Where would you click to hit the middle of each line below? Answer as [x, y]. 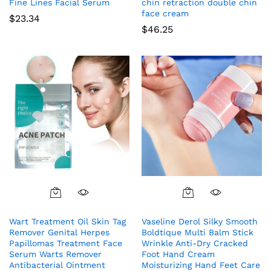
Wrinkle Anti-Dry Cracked [195, 243]
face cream [165, 13]
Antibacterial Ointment [57, 265]
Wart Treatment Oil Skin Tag [67, 221]
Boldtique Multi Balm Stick [198, 232]
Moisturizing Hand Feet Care [201, 265]
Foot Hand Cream [178, 254]
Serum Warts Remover [55, 254]
